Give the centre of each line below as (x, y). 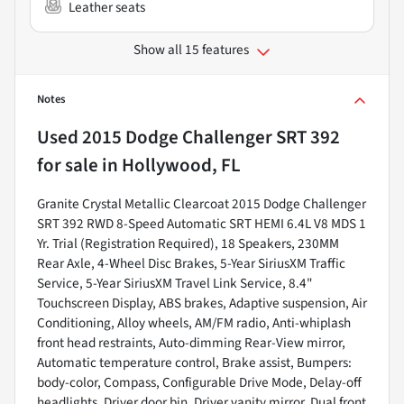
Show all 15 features (191, 50)
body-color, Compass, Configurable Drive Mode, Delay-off (199, 383)
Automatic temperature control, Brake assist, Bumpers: (194, 363)
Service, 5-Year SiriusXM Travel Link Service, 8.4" (174, 284)
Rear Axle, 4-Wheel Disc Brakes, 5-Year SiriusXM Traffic (191, 264)
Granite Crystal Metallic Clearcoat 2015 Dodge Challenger (202, 204)
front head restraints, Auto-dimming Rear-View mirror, (191, 343)
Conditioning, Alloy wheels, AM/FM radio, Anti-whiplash (194, 323)
